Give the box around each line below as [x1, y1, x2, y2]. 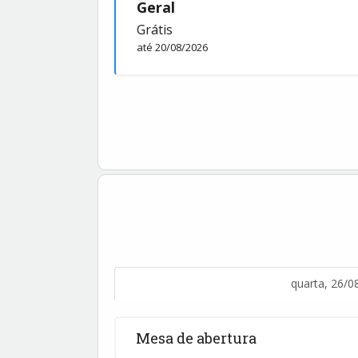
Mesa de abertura [136, 328, 257, 348]
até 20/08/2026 [137, 40, 208, 55]
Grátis [137, 21, 173, 39]
